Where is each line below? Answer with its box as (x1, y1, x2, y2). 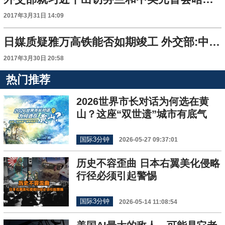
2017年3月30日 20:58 (4, 55, 64, 61)
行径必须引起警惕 (76, 170, 157, 182)
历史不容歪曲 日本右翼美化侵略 (76, 158, 220, 169)
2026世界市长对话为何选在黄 (76, 95, 209, 107)
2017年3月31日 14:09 (4, 12, 64, 19)
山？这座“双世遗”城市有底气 (76, 108, 207, 120)
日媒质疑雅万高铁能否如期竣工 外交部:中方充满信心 (209, 35, 220, 48)
